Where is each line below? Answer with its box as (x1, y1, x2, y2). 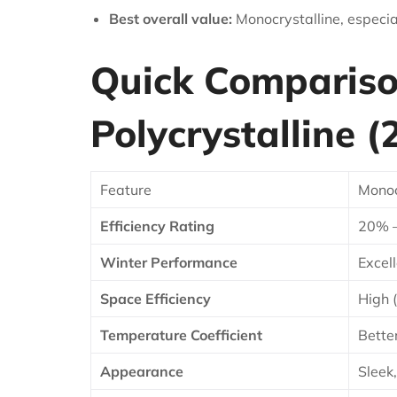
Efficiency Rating (100, 216, 214, 235)
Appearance (100, 362, 183, 380)
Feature (100, 180, 152, 198)
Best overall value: (108, 9, 232, 27)
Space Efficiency (100, 289, 211, 307)
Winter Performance (100, 253, 237, 271)
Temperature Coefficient (100, 325, 262, 344)
